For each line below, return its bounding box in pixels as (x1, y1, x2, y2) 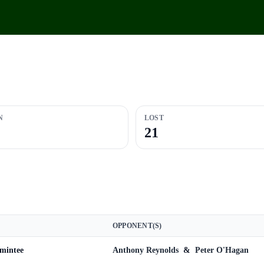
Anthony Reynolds (113, 246, 181, 255)
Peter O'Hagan (195, 246, 249, 255)
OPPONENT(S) (113, 222, 162, 230)
